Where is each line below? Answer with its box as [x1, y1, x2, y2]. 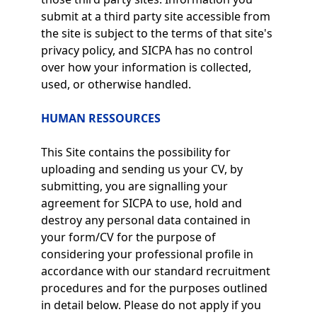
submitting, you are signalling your [40, 178, 228, 194]
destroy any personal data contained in [40, 212, 250, 228]
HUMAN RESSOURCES [40, 110, 161, 126]
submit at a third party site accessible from [40, 8, 270, 24]
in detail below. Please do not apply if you [40, 297, 261, 313]
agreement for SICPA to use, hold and [40, 195, 242, 211]
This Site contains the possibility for [40, 144, 231, 160]
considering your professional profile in [40, 246, 253, 262]
